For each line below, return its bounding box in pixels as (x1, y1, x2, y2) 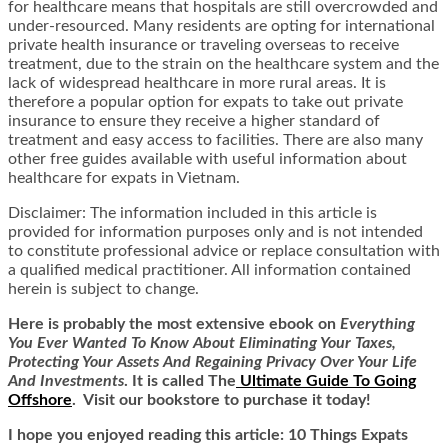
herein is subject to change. (8, 281, 199, 298)
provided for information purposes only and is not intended (8, 224, 423, 241)
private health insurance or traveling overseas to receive (8, 37, 399, 54)
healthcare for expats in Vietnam (8, 170, 236, 187)
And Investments (8, 373, 124, 390)
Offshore (8, 392, 72, 409)
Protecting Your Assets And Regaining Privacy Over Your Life (8, 354, 417, 371)
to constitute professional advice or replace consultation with (8, 243, 440, 260)
